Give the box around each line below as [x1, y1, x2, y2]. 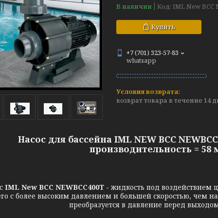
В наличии [116, 2, 152, 11]
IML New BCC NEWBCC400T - [4, 182, 111, 192]
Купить [151, 22, 175, 31]
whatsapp [127, 56, 156, 65]
